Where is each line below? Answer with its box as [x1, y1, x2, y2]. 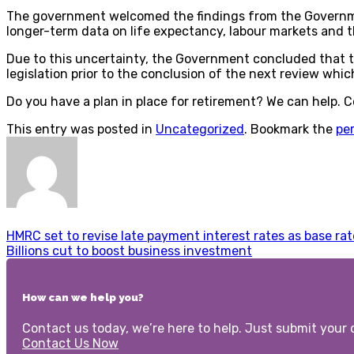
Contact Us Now [22, 336, 119, 352]
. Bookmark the [244, 121, 336, 137]
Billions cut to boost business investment [6, 243, 252, 259]
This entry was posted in [6, 121, 156, 137]
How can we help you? [22, 292, 144, 304]
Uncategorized [156, 121, 244, 137]
